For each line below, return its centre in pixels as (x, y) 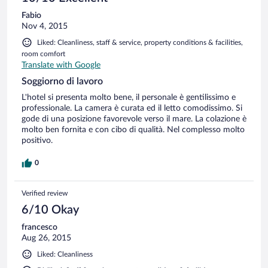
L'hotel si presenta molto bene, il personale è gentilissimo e (129, 97)
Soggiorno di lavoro (62, 81)
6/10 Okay (50, 210)
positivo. (37, 140)
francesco (39, 227)
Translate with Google (61, 65)
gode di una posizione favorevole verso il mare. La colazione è (134, 119)
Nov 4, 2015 (45, 26)
